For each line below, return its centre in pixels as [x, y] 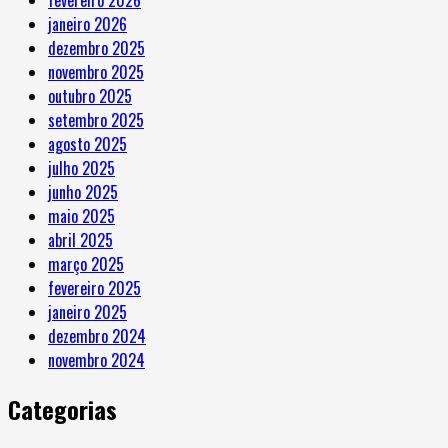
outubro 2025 [90, 95]
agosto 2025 [87, 143]
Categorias [62, 409]
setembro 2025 [96, 119]
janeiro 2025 [87, 311]
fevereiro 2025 [94, 287]
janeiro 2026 [87, 23]
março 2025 [86, 263]
